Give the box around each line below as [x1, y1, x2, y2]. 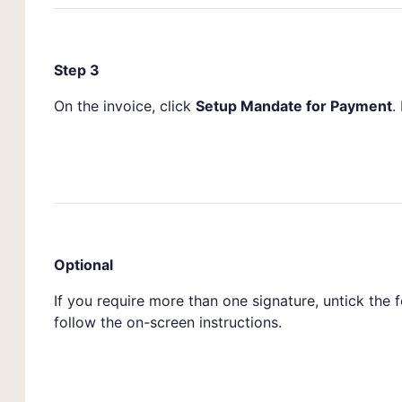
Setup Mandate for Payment [196, 97, 392, 115]
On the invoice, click [54, 97, 196, 115]
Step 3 [54, 61, 100, 79]
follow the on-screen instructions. [54, 313, 282, 331]
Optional [54, 256, 113, 274]
